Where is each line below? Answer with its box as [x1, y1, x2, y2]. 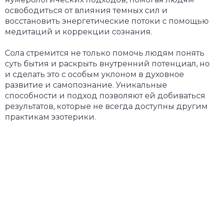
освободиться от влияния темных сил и [5, 6, 168, 15]
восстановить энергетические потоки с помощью [5, 16, 209, 26]
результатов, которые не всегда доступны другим [5, 102, 208, 111]
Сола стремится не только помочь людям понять [5, 48, 204, 58]
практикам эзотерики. [5, 112, 96, 122]
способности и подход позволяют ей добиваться [5, 91, 205, 100]
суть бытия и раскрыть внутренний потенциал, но [5, 59, 210, 68]
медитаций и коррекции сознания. [5, 27, 152, 36]
